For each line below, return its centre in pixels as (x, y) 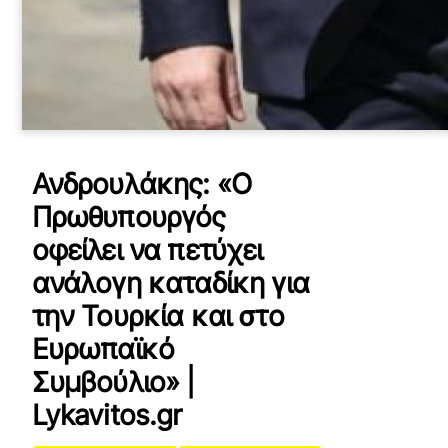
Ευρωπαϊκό (103, 349)
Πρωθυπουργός (128, 217)
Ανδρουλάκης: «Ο (141, 184)
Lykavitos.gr (106, 415)
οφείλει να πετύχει (147, 250)
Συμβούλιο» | (113, 382)
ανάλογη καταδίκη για (170, 283)
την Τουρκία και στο (157, 316)
